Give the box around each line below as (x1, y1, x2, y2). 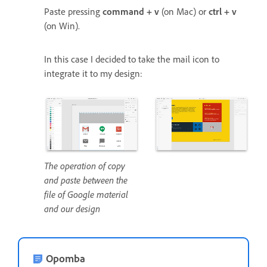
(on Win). (44, 19, 80, 32)
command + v (103, 5, 159, 17)
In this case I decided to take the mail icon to (44, 52, 219, 65)
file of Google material (44, 188, 128, 201)
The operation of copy (44, 160, 125, 172)
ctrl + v (209, 5, 237, 17)
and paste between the (44, 174, 128, 187)
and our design (44, 203, 100, 215)
